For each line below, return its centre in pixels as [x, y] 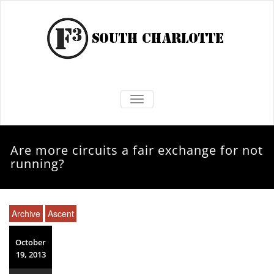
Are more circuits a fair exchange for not [137, 150]
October [31, 242]
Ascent [61, 213]
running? [38, 164]
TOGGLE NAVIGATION [181, 99]
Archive [26, 213]
